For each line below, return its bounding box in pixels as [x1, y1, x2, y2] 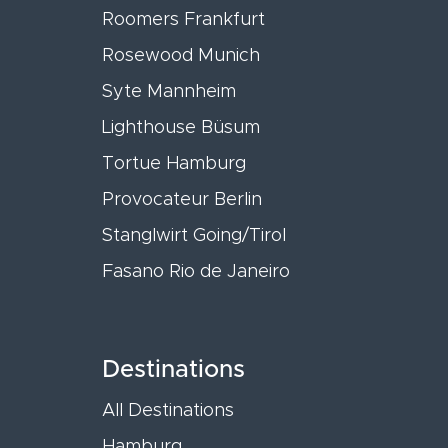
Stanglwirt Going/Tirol [102, 226, 286, 245]
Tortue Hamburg [102, 154, 246, 173]
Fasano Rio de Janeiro [102, 262, 290, 281]
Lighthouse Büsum [102, 118, 260, 137]
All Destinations [102, 401, 234, 420]
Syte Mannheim [102, 82, 236, 101]
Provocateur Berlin [102, 190, 262, 209]
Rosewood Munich [102, 46, 260, 65]
